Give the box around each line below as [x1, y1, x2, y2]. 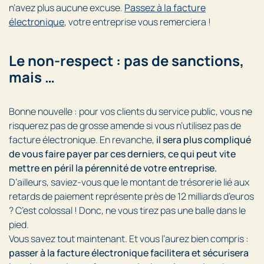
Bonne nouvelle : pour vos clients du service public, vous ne [9, 105, 252, 118]
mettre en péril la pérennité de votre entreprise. [9, 161, 217, 175]
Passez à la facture [124, 1, 206, 15]
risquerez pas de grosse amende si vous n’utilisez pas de [9, 119, 241, 133]
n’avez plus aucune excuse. [9, 1, 124, 15]
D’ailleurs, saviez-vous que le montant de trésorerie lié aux [9, 176, 249, 189]
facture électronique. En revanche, [9, 133, 154, 147]
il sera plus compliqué [154, 133, 251, 147]
